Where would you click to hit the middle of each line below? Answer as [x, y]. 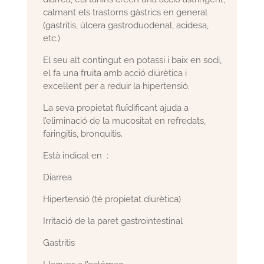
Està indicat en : [76, 156]
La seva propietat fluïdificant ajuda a [116, 108]
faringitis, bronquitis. [83, 134]
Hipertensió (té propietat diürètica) [112, 199]
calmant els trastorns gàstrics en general [126, 13]
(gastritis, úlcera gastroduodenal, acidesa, [126, 26]
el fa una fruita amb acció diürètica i [115, 73]
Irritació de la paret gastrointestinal [113, 221]
